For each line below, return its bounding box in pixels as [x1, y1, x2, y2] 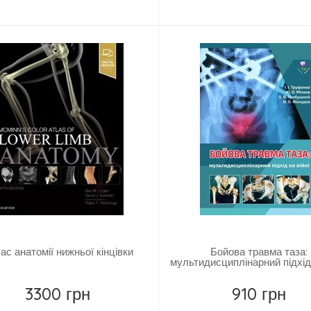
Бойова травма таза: [210, 245, 308, 259]
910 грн [232, 283, 287, 305]
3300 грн [25, 283, 91, 305]
